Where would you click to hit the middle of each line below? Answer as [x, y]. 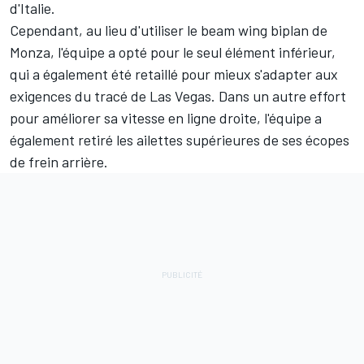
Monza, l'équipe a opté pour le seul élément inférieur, [173, 52]
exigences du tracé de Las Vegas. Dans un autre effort [178, 96]
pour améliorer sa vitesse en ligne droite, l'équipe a [166, 118]
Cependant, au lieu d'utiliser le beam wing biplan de [169, 30]
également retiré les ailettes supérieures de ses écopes [180, 140]
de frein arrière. [59, 162]
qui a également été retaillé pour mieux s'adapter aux [174, 74]
